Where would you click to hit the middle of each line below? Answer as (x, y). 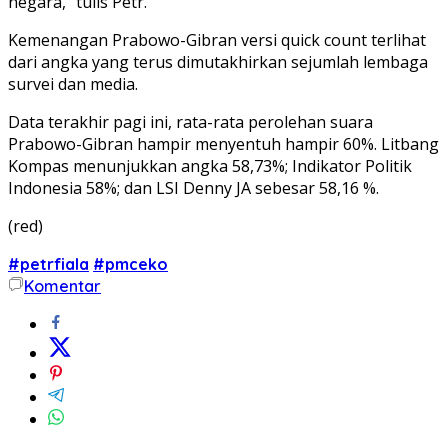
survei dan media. (73, 83)
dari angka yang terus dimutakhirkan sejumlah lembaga (218, 61)
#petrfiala (48, 263)
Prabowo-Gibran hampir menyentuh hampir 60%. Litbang (223, 143)
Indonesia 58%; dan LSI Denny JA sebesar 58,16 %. (193, 187)
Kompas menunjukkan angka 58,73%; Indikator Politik (210, 165)
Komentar (62, 285)
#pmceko (130, 263)
